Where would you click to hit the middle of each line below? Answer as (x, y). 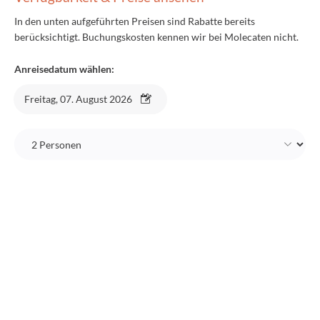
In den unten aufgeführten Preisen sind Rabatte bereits (135, 21)
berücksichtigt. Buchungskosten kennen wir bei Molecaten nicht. (156, 37)
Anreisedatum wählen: (64, 69)
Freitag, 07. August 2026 (78, 99)
